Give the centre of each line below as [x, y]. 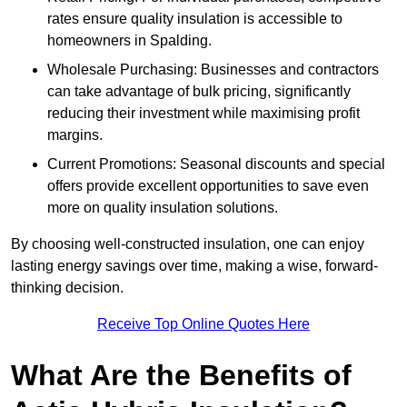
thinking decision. [67, 288]
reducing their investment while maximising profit [203, 114]
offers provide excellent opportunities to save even [208, 186]
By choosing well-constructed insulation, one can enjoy [188, 244]
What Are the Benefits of [181, 376]
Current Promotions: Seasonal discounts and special [216, 164]
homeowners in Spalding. [129, 41]
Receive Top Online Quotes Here [203, 324]
